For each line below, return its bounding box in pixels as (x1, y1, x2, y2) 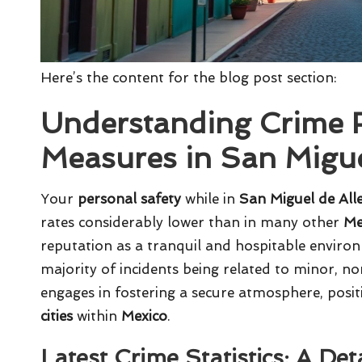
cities (40, 308, 73, 325)
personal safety (78, 191, 181, 208)
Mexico (121, 308, 167, 325)
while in (181, 191, 239, 208)
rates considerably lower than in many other (40, 214, 343, 231)
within (73, 308, 121, 325)
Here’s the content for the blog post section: (40, 69, 337, 86)
